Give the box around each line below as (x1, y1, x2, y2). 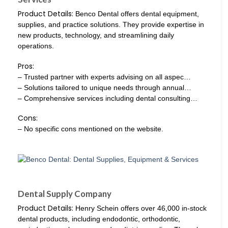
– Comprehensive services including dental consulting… (18, 94, 197, 102)
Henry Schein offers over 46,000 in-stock (73, 204, 207, 213)
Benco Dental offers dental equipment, (73, 10, 199, 18)
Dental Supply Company (18, 188, 111, 199)
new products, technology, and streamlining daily (18, 31, 174, 40)
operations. (18, 42, 54, 50)
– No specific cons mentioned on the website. (18, 124, 163, 133)
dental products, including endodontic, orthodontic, (18, 215, 180, 223)
